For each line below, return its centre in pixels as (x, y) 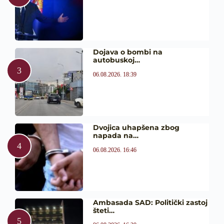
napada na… (115, 135)
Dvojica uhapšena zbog (136, 127)
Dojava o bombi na (127, 52)
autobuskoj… (116, 60)
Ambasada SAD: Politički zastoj (150, 203)
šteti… (103, 211)
